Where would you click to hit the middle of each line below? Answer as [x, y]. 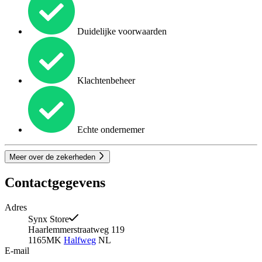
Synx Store [49, 219]
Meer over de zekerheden [54, 157]
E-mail [17, 251]
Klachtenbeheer [105, 81]
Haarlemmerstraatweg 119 [76, 230]
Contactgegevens [55, 183]
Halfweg [80, 240]
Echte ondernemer [110, 130]
